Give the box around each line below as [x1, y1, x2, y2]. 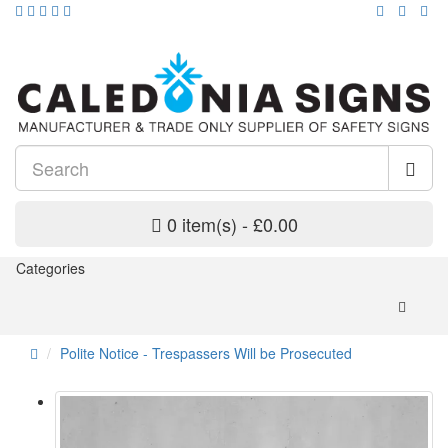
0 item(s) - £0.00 [166, 211, 298, 238]
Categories [16, 258, 85, 279]
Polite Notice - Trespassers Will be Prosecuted [60, 343, 352, 364]
